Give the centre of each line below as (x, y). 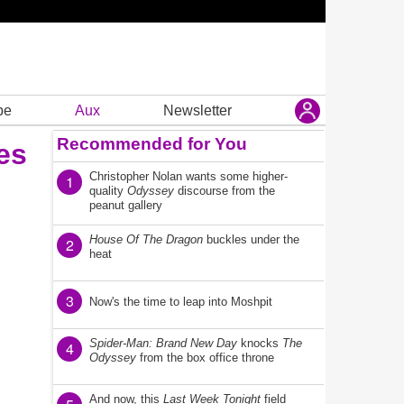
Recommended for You (152, 144)
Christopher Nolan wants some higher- (188, 176)
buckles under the (251, 239)
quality (108, 191)
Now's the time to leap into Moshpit (181, 302)
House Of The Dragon (146, 239)
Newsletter (197, 110)
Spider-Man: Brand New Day (163, 343)
